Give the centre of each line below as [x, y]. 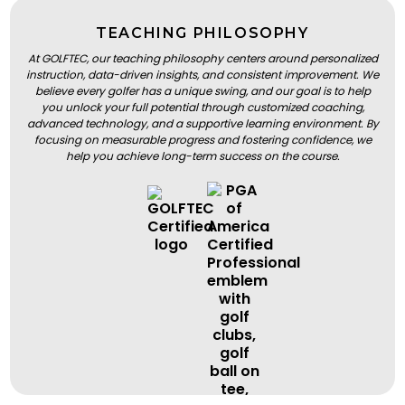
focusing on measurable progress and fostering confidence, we [202, 139]
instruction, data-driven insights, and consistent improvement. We [202, 74]
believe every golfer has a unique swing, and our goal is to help [202, 90]
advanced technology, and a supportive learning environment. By [202, 123]
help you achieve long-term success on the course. [202, 155]
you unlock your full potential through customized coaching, [202, 107]
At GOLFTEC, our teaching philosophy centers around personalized [202, 58]
